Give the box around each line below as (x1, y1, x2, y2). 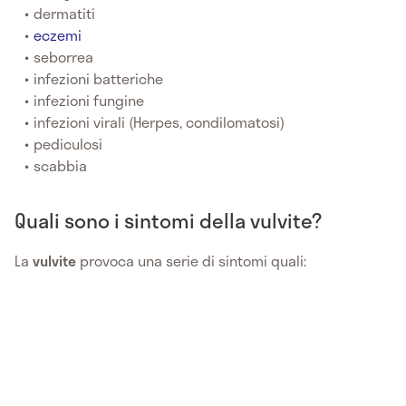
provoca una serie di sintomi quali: (76, 248, 306, 272)
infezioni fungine (34, 88, 145, 111)
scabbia (34, 153, 88, 177)
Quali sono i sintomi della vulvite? (14, 204, 322, 236)
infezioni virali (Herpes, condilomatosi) (34, 110, 285, 133)
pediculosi (34, 131, 103, 155)
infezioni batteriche (34, 66, 164, 90)
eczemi (34, 23, 82, 46)
